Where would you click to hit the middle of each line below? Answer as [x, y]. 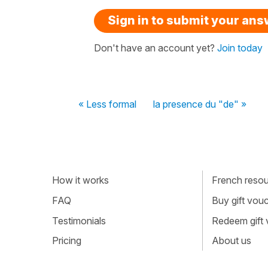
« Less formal [107, 104]
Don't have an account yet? [156, 48]
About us [231, 241]
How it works [80, 180]
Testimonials [79, 220]
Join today [240, 48]
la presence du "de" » [200, 104]
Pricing [67, 241]
